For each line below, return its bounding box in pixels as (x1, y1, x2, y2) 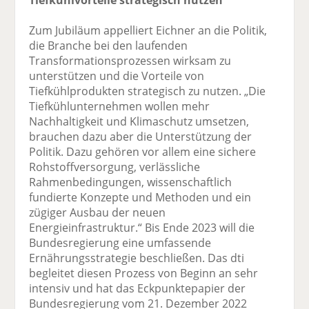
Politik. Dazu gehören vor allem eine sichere (29, 143, 257, 159)
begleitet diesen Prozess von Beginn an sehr (29, 265, 259, 281)
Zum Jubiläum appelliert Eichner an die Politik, (29, 22, 268, 38)
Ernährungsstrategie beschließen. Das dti (29, 250, 245, 266)
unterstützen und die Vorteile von (29, 68, 205, 83)
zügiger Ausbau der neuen (29, 204, 166, 220)
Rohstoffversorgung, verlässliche (29, 159, 201, 175)
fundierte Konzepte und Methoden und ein (29, 189, 252, 205)
